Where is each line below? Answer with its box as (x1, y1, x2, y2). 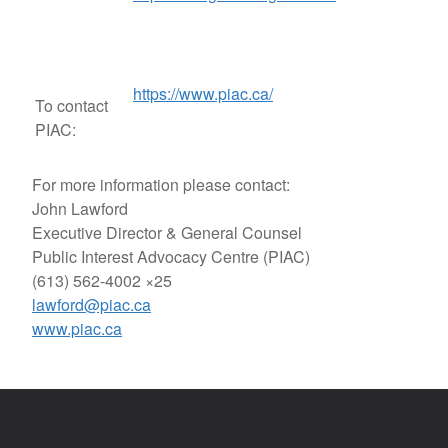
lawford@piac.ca (32, 293, 151, 316)
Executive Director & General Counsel (32, 221, 302, 244)
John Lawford (32, 197, 128, 220)
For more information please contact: (32, 173, 290, 196)
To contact (35, 94, 108, 117)
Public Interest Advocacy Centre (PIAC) (32, 245, 310, 268)
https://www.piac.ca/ (133, 82, 273, 105)
